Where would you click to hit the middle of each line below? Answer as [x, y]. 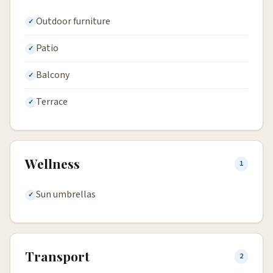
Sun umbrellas [66, 194]
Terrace [52, 102]
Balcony [53, 75]
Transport [57, 256]
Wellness [52, 163]
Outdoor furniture [73, 21]
